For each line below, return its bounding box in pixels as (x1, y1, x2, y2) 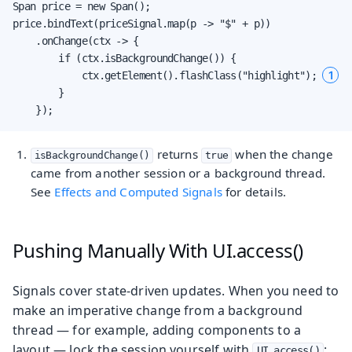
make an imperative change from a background (13, 301, 302, 319)
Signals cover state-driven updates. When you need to (13, 281, 339, 299)
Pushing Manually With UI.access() (12, 236, 303, 263)
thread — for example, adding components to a (13, 321, 302, 339)
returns (153, 145, 201, 162)
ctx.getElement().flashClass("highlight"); (13, 68, 323, 82)
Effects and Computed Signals (54, 183, 222, 200)
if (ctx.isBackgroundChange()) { (13, 51, 236, 64)
